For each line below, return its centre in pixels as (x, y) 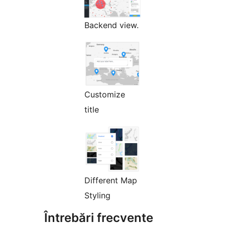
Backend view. (111, 25)
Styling (97, 195)
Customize (105, 94)
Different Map (111, 180)
